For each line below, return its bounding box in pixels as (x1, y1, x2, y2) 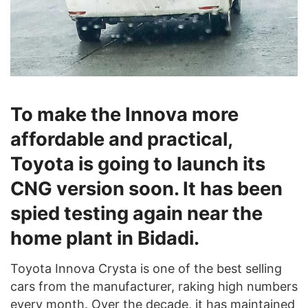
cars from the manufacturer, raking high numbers (10, 279, 298, 294)
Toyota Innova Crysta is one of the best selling (10, 261, 282, 276)
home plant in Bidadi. (10, 226, 199, 250)
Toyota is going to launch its (10, 152, 265, 175)
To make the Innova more (10, 102, 239, 126)
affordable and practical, (10, 127, 232, 151)
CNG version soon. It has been (10, 177, 283, 200)
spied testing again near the (10, 201, 263, 225)
